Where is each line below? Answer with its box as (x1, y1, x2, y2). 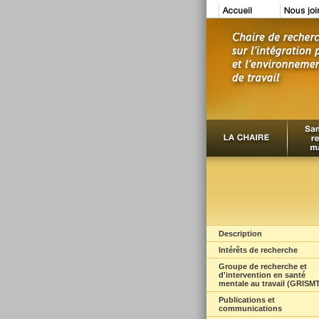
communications (218, 304, 282, 313)
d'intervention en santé (218, 271, 305, 279)
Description (218, 229, 262, 238)
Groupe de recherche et (218, 262, 307, 271)
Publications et (218, 296, 275, 304)
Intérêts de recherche (218, 246, 298, 254)
